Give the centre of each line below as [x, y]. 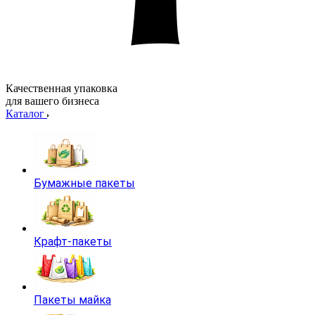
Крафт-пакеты [73, 242]
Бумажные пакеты [84, 183]
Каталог [26, 114]
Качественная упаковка [62, 88]
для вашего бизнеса [52, 101]
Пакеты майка [72, 300]
